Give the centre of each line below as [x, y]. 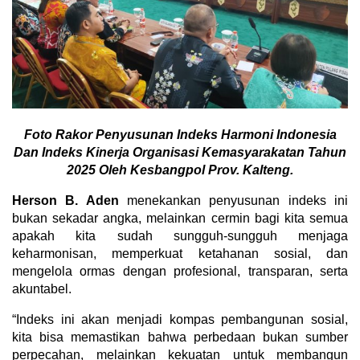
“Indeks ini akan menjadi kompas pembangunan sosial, [180, 320]
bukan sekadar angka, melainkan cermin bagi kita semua [180, 219]
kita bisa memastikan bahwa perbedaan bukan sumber [180, 337]
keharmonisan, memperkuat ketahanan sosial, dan [180, 254]
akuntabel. [42, 289]
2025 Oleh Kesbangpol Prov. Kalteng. [180, 170]
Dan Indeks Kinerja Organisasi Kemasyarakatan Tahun [180, 153]
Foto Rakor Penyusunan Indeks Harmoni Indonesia [180, 135]
